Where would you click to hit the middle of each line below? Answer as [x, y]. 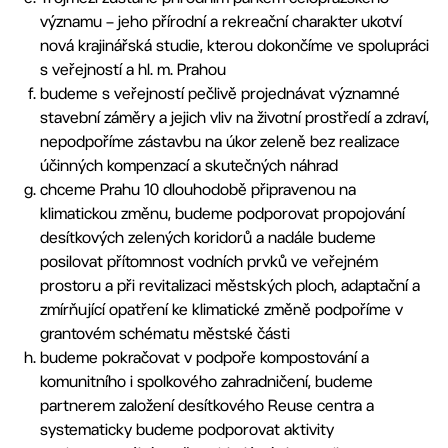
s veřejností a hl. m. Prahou [133, 69]
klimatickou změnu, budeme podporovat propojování [222, 213]
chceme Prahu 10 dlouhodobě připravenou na [198, 189]
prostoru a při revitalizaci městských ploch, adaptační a [230, 285]
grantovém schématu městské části [165, 333]
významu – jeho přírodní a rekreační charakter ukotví [221, 21]
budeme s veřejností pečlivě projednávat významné [220, 93]
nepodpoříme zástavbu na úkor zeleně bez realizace [220, 141]
